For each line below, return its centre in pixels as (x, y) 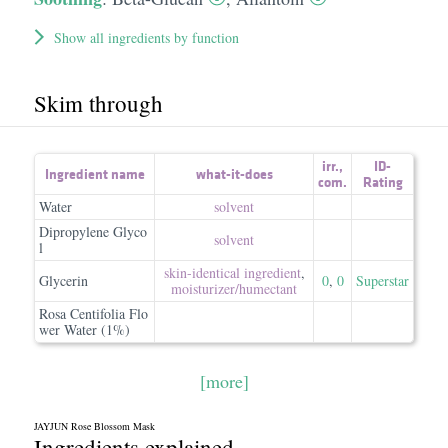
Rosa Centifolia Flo (93, 313)
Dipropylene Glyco (93, 231)
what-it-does (234, 174)
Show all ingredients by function (146, 37)
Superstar (382, 280)
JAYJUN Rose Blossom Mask (94, 426)
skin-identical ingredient (232, 272)
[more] (224, 381)
